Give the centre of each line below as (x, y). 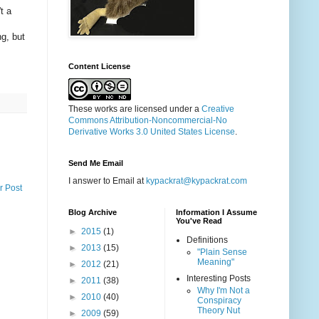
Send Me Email (96, 163)
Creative (218, 109)
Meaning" (216, 262)
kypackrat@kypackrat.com (197, 181)
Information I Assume (216, 213)
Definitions (207, 240)
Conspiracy (219, 301)
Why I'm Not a (224, 291)
